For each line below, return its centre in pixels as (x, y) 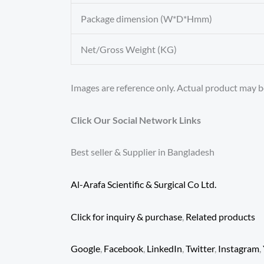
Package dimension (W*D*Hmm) (146, 19)
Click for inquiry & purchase (126, 216)
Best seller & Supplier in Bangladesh (143, 152)
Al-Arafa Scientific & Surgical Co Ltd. (143, 184)
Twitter (200, 249)
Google (85, 249)
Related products (220, 216)
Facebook (123, 249)
